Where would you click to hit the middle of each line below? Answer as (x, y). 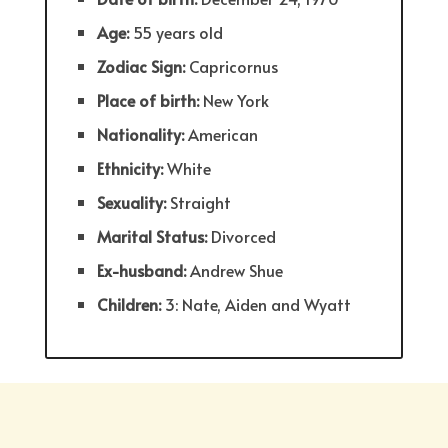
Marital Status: (154, 236)
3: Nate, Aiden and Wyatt (258, 304)
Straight (201, 202)
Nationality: (143, 134)
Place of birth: (150, 100)
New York (236, 100)
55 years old (176, 32)
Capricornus (234, 66)
